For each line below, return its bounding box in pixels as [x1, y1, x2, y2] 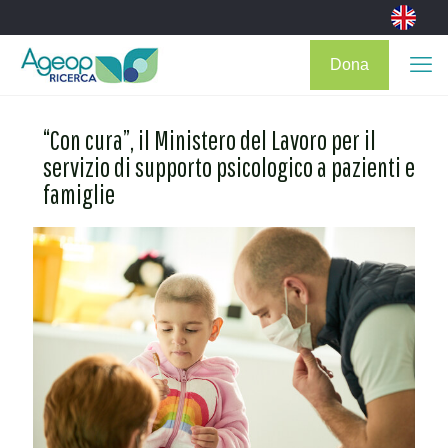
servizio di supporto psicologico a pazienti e [43, 151, 415, 182]
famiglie [43, 178, 115, 209]
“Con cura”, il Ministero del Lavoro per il [43, 124, 376, 155]
